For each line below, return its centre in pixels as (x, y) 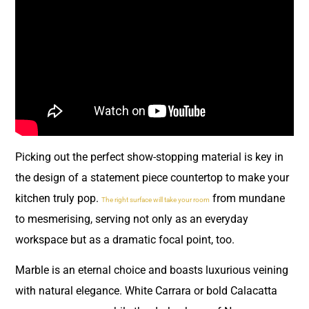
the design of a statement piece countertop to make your (152, 178)
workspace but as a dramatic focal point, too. (125, 240)
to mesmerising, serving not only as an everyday (132, 219)
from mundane (247, 199)
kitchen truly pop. (58, 199)
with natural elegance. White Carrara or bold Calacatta (146, 291)
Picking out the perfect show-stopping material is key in (149, 157)
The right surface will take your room (156, 200)
